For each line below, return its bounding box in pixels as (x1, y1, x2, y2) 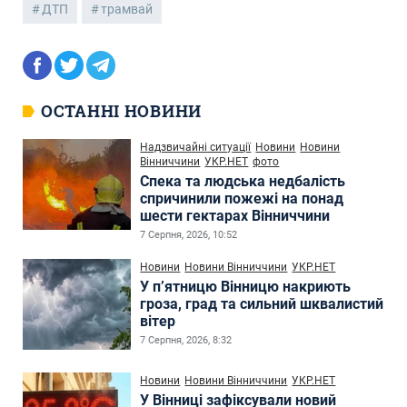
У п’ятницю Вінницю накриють (140, 278, 352, 296)
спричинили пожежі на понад (140, 190, 344, 208)
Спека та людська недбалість (140, 173, 346, 191)
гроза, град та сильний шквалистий (140, 295, 384, 313)
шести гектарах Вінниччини (140, 207, 331, 225)
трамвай (101, 2, 153, 17)
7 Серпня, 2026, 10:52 (140, 229, 238, 242)
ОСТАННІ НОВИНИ (41, 100, 203, 123)
